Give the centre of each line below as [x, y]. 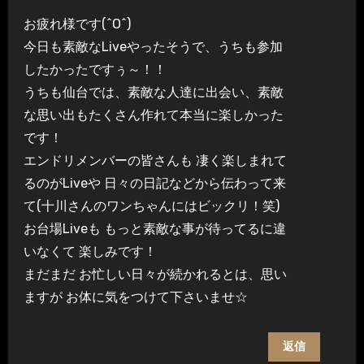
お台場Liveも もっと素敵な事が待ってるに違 [154, 228]
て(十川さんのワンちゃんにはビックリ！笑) [151, 206]
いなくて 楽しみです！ [90, 251]
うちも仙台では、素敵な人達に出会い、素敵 [153, 92]
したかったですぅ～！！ [95, 69]
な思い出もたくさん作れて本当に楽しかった [153, 115]
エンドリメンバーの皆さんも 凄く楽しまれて [155, 160]
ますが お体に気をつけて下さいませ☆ [135, 297]
